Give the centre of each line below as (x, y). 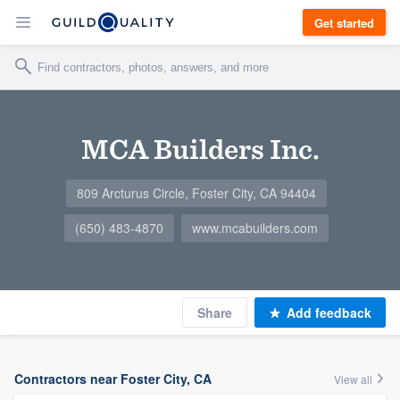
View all (354, 379)
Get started (344, 22)
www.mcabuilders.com (255, 228)
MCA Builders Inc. (200, 149)
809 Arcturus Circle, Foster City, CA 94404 (196, 193)
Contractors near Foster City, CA (113, 379)
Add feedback (329, 312)
